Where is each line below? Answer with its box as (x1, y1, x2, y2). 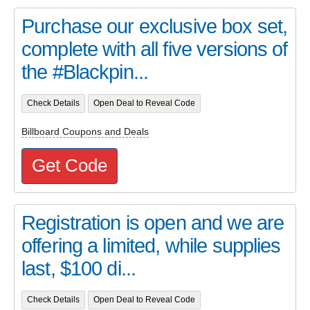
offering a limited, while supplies (21, 235, 281, 257)
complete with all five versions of (21, 38, 288, 61)
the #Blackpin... (21, 61, 149, 84)
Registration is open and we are (21, 212, 284, 235)
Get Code (32, 156, 107, 176)
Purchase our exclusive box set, (21, 15, 288, 38)
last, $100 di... (21, 257, 136, 280)
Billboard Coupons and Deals (21, 125, 149, 137)
